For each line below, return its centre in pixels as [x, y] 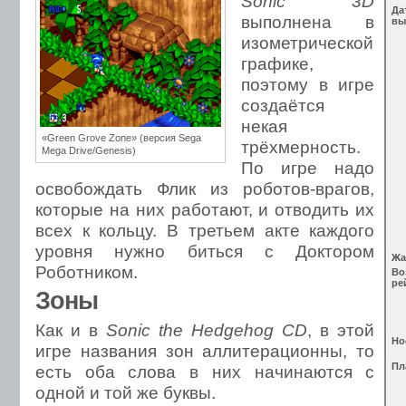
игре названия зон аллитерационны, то [205, 351]
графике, [277, 63]
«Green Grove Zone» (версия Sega [121, 138]
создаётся [282, 105]
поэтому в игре [308, 84]
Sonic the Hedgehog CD [207, 330]
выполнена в [308, 22]
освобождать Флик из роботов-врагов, [205, 188]
